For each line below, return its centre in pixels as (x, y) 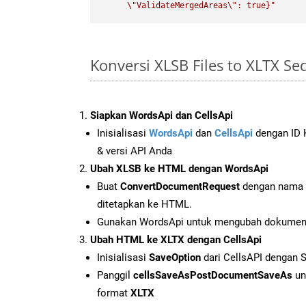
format (114, 293)
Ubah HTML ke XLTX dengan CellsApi (176, 239)
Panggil (115, 275)
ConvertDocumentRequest (180, 186)
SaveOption (175, 257)
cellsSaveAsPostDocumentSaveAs (213, 275)
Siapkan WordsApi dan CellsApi (162, 115)
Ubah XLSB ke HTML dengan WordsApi (179, 168)
